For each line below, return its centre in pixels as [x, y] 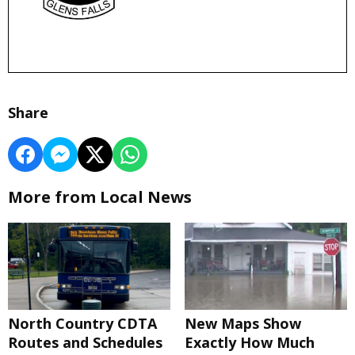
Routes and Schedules [85, 343]
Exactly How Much [249, 343]
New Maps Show [242, 324]
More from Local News [100, 197]
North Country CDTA [82, 324]
